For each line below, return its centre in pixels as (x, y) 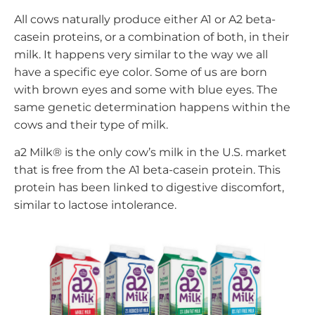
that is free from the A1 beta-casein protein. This (147, 170)
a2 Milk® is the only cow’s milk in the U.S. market (150, 153)
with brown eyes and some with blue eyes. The (146, 89)
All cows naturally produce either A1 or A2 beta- (145, 19)
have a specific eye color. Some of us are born (141, 72)
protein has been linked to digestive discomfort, (149, 188)
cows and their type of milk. (91, 124)
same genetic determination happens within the (152, 107)
